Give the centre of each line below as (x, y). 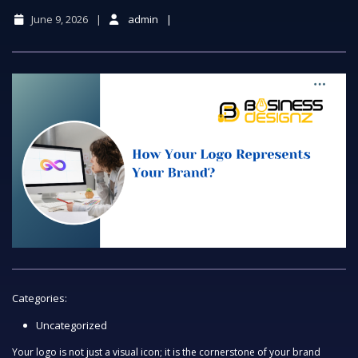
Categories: (40, 298)
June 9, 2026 (60, 20)
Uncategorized (72, 326)
